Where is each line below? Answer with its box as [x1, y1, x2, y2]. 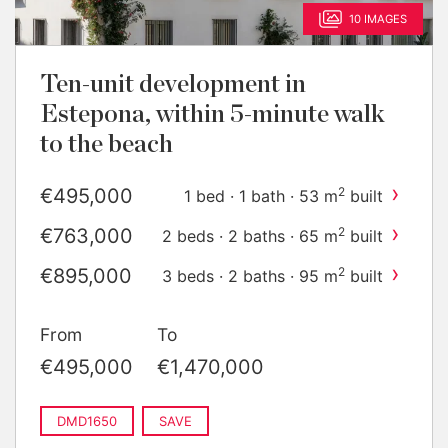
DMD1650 [57, 412, 117, 429]
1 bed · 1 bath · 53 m [184, 185, 338, 206]
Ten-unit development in [40, 71, 306, 97]
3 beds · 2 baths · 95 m [162, 265, 338, 286]
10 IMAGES [349, 11, 407, 26]
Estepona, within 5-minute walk [40, 101, 385, 127]
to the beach [40, 131, 173, 157]
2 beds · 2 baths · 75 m [163, 305, 338, 326]
